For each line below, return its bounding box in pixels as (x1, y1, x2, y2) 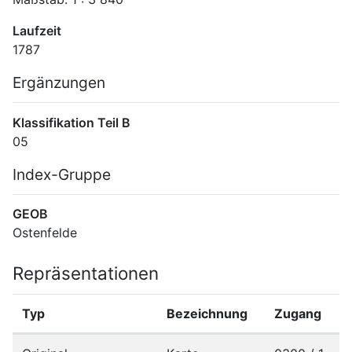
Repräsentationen (13, 262, 159, 284)
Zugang (274, 305, 321, 321)
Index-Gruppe (13, 164, 111, 184)
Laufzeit (13, 22, 61, 38)
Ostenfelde (13, 225, 77, 241)
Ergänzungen (13, 72, 105, 92)
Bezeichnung (167, 305, 247, 321)
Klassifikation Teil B (13, 114, 130, 130)
